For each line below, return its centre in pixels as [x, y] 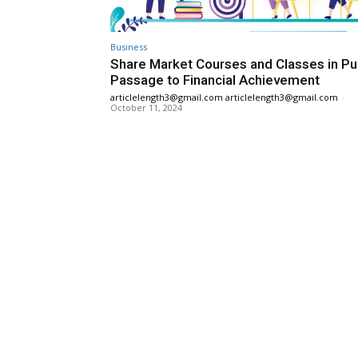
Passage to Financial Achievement [215, 80]
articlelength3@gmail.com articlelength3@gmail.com [224, 97]
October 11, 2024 [146, 107]
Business [129, 46]
